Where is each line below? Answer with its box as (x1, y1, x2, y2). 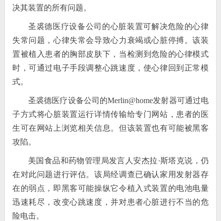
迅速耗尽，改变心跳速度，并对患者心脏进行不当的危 (12, 198, 209, 206)
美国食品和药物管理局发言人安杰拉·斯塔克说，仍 (28, 156, 209, 165)
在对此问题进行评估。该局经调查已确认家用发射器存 (12, 170, 209, 179)
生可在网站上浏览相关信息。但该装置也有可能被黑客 (12, 124, 209, 132)
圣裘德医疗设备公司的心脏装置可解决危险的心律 (28, 22, 209, 31)
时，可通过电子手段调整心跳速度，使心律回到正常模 (12, 64, 209, 72)
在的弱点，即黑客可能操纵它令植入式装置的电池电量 (12, 184, 209, 192)
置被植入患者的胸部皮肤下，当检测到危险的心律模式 (12, 50, 209, 58)
